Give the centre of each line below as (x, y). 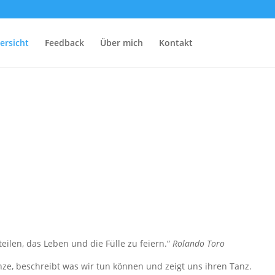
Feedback (64, 43)
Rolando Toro (199, 243)
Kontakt (176, 43)
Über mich (121, 43)
